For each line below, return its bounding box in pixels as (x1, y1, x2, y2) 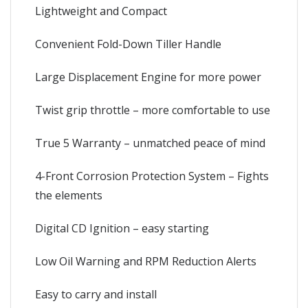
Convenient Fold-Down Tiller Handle (35, 36, 221, 52)
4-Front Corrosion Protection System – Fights (35, 168, 269, 184)
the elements (35, 187, 102, 203)
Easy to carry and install (35, 286, 157, 302)
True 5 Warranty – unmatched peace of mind (35, 135, 265, 151)
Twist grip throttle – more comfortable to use (35, 102, 270, 118)
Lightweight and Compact (35, 3, 167, 19)
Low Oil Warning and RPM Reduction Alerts (35, 253, 256, 269)
